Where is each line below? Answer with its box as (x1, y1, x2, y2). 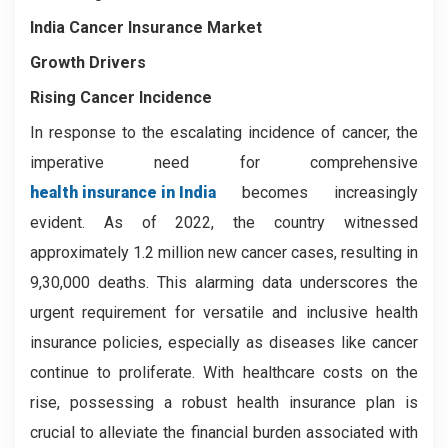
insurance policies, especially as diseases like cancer (30, 332, 418, 352)
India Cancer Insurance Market (30, 17, 262, 37)
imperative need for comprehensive (30, 152, 418, 172)
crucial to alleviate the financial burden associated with (30, 422, 418, 442)
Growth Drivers (30, 52, 146, 72)
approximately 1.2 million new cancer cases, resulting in (30, 242, 418, 262)
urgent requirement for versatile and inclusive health (30, 302, 418, 322)
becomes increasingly (216, 182, 418, 202)
